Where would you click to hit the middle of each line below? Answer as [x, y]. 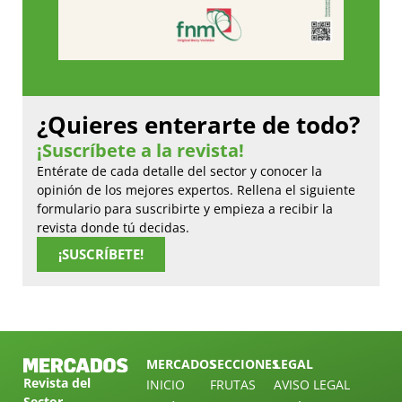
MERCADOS [182, 363]
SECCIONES [245, 363]
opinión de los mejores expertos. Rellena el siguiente [196, 189]
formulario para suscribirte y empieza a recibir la [185, 208]
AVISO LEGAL [311, 384]
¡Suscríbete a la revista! [140, 150]
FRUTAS [233, 384]
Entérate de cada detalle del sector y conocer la [179, 170]
